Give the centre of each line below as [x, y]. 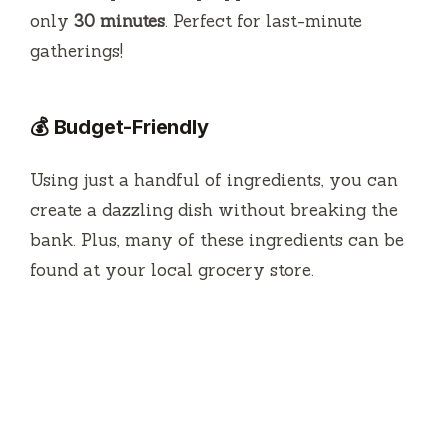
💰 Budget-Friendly [119, 126]
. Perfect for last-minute [263, 20]
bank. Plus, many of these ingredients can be [217, 239]
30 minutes [119, 20]
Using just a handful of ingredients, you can [214, 179]
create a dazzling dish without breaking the [214, 209]
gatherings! [76, 50]
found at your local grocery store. [172, 269]
